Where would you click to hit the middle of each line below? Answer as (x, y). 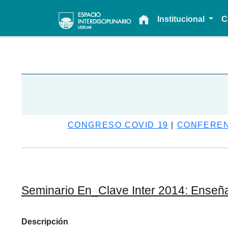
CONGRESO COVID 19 (118, 125)
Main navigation (115, 14)
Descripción (45, 222)
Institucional (182, 19)
